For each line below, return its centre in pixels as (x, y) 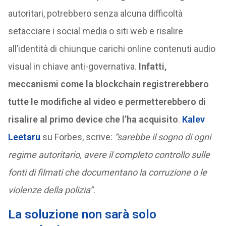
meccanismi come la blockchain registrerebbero (108, 84)
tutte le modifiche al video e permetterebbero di (107, 102)
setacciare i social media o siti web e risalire (95, 31)
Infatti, (151, 67)
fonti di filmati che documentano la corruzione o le (107, 173)
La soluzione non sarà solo (82, 215)
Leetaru (24, 137)
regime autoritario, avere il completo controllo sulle (109, 155)
